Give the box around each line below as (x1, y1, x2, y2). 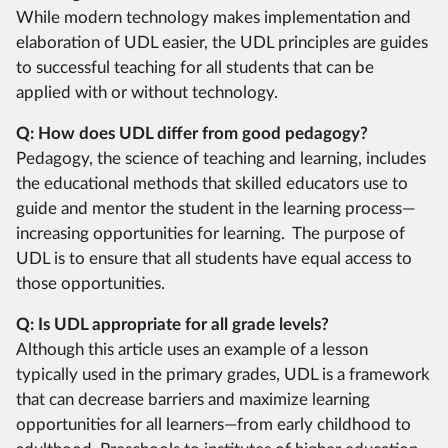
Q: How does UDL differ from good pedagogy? (16, 125, 368, 143)
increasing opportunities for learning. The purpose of (16, 225, 405, 243)
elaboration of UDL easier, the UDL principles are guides (16, 34, 428, 52)
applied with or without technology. (16, 84, 278, 102)
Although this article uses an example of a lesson (16, 341, 368, 359)
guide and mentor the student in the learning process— (16, 200, 415, 218)
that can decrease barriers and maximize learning (16, 391, 370, 409)
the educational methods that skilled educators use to (16, 175, 408, 193)
